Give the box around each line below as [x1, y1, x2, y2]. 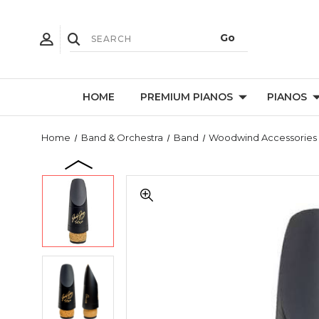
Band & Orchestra [80, 132, 163, 143]
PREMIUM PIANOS [140, 90, 233, 103]
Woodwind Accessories [209, 132, 318, 143]
